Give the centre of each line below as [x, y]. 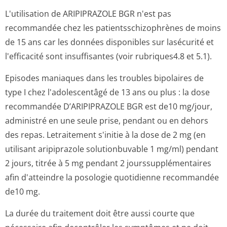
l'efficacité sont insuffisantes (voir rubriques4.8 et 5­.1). [108, 56]
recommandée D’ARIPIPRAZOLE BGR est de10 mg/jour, [109, 106]
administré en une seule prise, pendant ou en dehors [107, 121]
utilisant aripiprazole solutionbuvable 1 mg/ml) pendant [112, 149]
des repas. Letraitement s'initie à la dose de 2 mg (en [105, 135]
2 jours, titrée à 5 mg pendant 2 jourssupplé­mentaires [108, 163]
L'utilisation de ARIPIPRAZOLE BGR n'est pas [88, 14]
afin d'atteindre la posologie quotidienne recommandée [112, 177]
